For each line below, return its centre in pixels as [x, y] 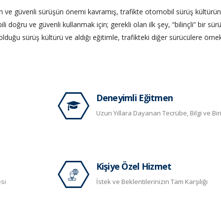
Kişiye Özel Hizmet [134, 166]
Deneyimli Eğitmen [134, 98]
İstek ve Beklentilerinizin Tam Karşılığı [152, 182]
